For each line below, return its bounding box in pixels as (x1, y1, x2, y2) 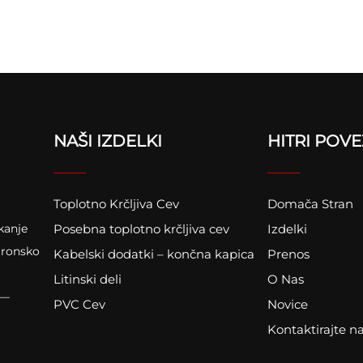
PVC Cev (53, 296, 105, 312)
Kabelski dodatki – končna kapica (53, 246, 254, 262)
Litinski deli (53, 271, 122, 287)
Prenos (267, 246, 310, 262)
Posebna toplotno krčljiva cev (53, 220, 229, 237)
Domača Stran (267, 195, 354, 211)
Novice (267, 296, 309, 312)
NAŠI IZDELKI (53, 130, 162, 151)
